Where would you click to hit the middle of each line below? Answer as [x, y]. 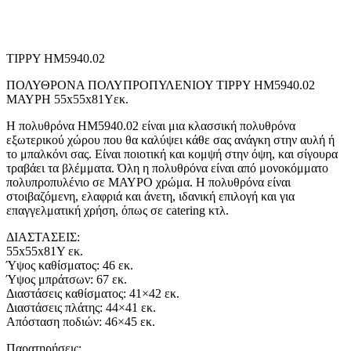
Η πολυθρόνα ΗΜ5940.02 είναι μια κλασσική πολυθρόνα [151, 126]
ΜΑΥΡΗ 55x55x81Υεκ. [67, 100]
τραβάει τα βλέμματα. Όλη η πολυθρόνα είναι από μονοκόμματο [167, 168]
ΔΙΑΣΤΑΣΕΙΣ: [43, 237]
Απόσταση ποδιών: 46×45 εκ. [81, 322]
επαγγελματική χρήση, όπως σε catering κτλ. [118, 211]
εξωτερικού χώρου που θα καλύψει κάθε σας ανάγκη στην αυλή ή [170, 140]
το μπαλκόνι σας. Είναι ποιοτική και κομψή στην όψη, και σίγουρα [172, 154]
